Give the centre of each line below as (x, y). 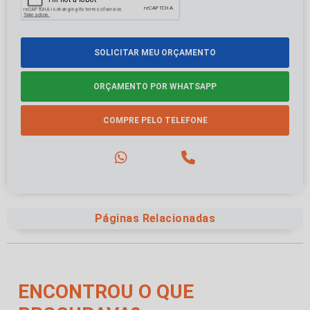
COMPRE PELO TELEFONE (155, 121)
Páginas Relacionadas (155, 219)
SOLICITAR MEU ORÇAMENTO (155, 53)
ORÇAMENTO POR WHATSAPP (155, 87)
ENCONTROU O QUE (106, 292)
